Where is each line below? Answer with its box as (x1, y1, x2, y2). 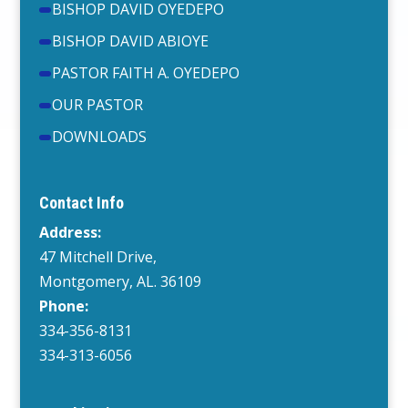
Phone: (38, 295, 88, 316)
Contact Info (38, 192, 124, 212)
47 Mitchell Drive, (38, 246, 157, 267)
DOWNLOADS (51, 127, 147, 148)
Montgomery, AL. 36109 (38, 270, 201, 291)
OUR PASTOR (51, 95, 143, 116)
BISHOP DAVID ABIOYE (51, 31, 209, 52)
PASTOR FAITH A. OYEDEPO (51, 63, 240, 84)
